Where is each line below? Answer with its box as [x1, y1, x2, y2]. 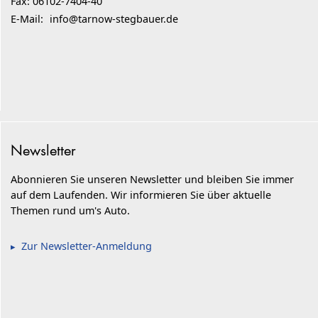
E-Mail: [11, 12, 47, 26]
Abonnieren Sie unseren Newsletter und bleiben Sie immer [11, 172, 295, 186]
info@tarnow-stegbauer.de [50, 12, 179, 26]
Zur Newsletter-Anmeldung [21, 238, 153, 253]
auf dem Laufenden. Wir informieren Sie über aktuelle [11, 187, 272, 202]
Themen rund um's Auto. [11, 203, 131, 217]
